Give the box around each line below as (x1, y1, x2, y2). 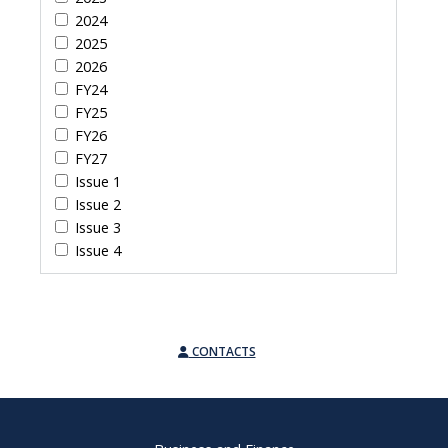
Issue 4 (75, 241, 121, 261)
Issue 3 (75, 218, 121, 238)
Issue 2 (75, 195, 121, 215)
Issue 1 (75, 172, 121, 192)
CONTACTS (188, 343, 256, 361)
